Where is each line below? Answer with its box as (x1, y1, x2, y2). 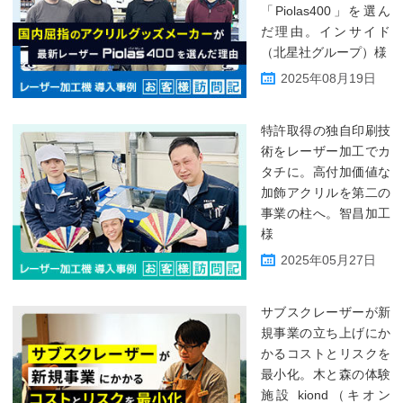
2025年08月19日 (281, 71, 376, 85)
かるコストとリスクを (261, 346, 390, 361)
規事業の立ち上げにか (261, 326, 390, 340)
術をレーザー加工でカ (261, 144, 390, 158)
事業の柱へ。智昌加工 (261, 206, 390, 220)
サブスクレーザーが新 (261, 305, 390, 319)
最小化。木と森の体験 (261, 367, 390, 381)
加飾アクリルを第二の (261, 185, 390, 200)
